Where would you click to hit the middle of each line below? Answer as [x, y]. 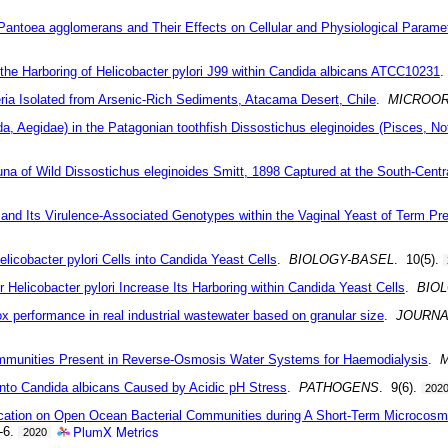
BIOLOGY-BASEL [341, 259]
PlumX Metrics [116, 431]
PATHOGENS [338, 387]
